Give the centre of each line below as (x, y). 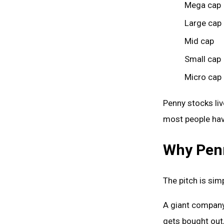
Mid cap (199, 41)
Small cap (202, 59)
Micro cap (203, 77)
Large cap (203, 23)
